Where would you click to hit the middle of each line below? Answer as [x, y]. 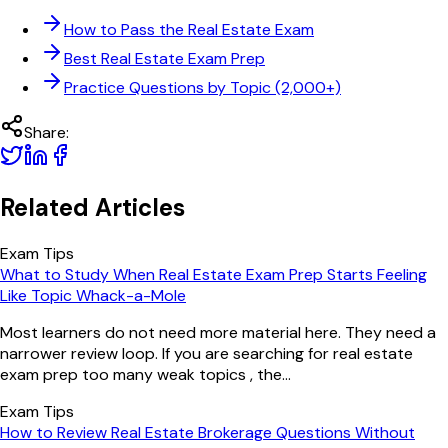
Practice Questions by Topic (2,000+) [202, 88]
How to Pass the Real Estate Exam [189, 30]
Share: [46, 133]
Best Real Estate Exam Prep [164, 59]
